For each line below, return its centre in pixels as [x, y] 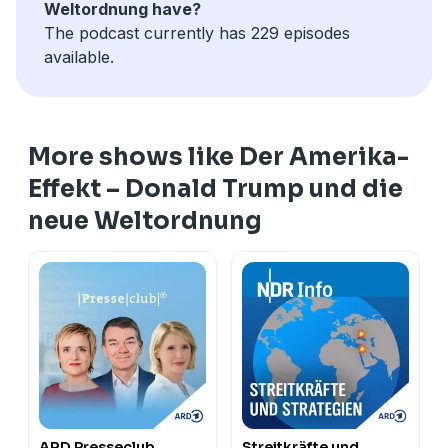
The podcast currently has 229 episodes [197, 32]
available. [79, 56]
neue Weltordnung [145, 220]
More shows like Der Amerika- [218, 156]
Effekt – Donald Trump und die [215, 188]
